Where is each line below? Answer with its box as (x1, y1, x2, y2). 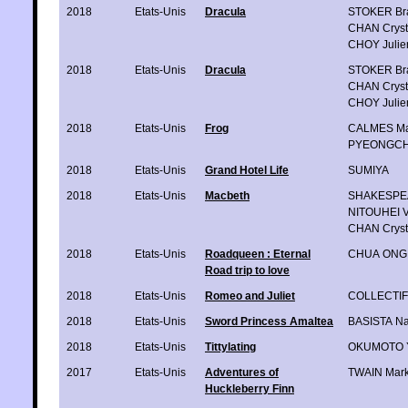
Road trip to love (205, 263, 290, 277)
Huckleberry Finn (205, 382, 294, 395)
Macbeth (205, 189, 250, 202)
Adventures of (205, 365, 279, 379)
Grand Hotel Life (205, 163, 289, 177)
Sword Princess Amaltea (205, 314, 333, 328)
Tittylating (205, 340, 256, 353)
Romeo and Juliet (205, 289, 295, 302)
